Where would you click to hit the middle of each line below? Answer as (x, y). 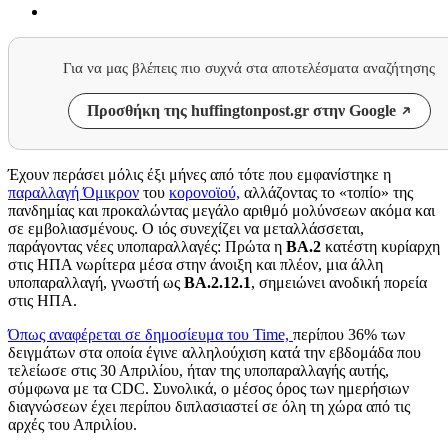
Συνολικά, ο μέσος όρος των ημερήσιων (281, 389)
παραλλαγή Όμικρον (73, 193)
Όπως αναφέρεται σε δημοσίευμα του (130, 335)
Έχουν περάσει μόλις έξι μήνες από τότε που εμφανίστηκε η (199, 175)
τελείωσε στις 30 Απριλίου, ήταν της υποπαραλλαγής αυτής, (198, 371)
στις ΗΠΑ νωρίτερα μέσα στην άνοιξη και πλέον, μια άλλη (195, 265)
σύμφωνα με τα (59, 389)
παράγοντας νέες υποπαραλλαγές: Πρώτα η (147, 247)
